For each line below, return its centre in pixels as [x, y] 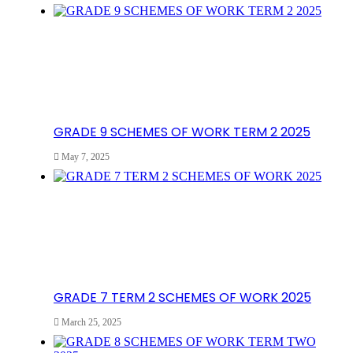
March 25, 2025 [91, 322]
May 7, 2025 [85, 156]
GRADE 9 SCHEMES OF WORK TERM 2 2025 [182, 132]
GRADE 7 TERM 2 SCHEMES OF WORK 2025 [182, 297]
